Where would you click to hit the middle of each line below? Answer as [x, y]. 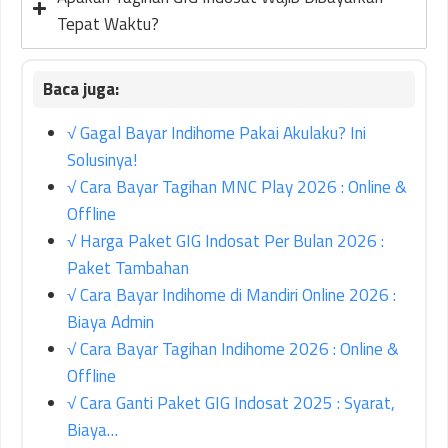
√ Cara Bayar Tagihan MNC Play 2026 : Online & [237, 186]
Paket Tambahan [128, 267]
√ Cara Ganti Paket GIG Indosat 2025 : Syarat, [231, 402]
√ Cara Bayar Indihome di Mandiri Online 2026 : [231, 294]
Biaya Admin [110, 321]
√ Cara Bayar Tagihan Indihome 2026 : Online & [233, 348]
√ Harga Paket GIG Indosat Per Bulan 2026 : [225, 240]
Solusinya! [102, 159]
